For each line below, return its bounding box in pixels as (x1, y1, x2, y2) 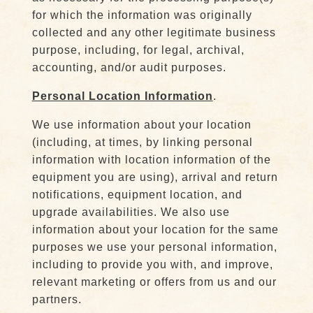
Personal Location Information (31, 90, 213, 102)
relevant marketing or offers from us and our (31, 276, 277, 288)
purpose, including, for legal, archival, (31, 44, 245, 56)
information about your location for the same (31, 224, 279, 235)
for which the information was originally (31, 9, 252, 21)
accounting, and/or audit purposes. (31, 61, 226, 73)
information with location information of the (31, 154, 271, 166)
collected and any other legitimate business (31, 27, 276, 38)
